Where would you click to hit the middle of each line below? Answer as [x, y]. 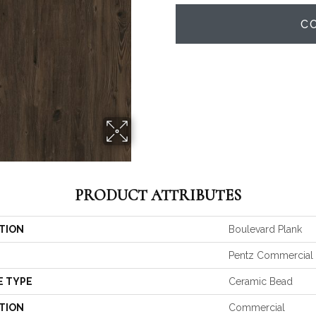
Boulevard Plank [265, 229]
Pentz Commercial [271, 255]
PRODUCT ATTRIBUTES [158, 195]
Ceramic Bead [261, 281]
